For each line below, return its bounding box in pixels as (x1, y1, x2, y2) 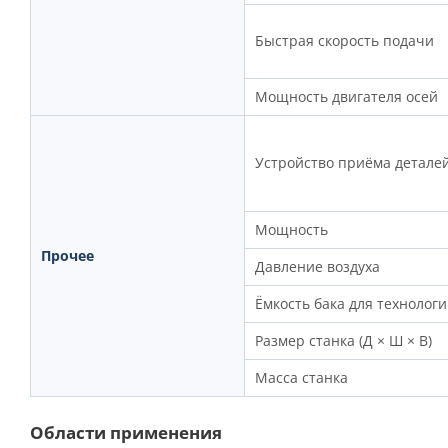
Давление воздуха (254, 257, 380, 277)
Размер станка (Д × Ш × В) (254, 331, 432, 351)
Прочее (40, 246, 94, 266)
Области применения (30, 421, 222, 445)
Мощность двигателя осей (254, 87, 438, 107)
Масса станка (254, 368, 348, 388)
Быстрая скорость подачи (254, 31, 434, 51)
